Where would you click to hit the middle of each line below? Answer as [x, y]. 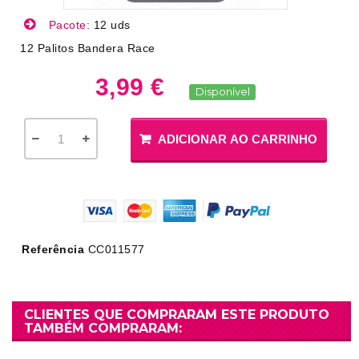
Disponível [222, 91]
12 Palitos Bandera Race [88, 48]
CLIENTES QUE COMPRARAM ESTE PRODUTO [177, 315]
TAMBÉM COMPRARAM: [103, 329]
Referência [53, 250]
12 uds [112, 25]
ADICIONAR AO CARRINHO [238, 139]
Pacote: [69, 25]
